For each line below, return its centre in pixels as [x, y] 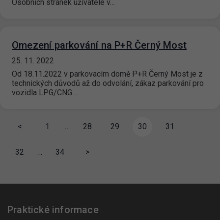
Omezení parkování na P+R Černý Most [99, 45]
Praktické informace [53, 210]
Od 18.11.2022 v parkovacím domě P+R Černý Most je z [107, 74]
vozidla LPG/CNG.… [45, 93]
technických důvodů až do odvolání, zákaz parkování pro [108, 83]
